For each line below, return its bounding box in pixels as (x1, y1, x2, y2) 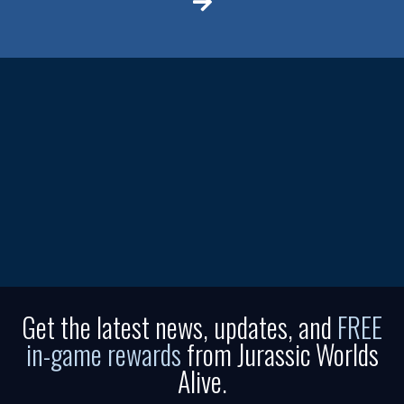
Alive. (177, 360, 227, 401)
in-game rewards (25, 333, 181, 374)
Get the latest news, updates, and (22, 306, 337, 347)
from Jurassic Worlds (180, 333, 379, 374)
